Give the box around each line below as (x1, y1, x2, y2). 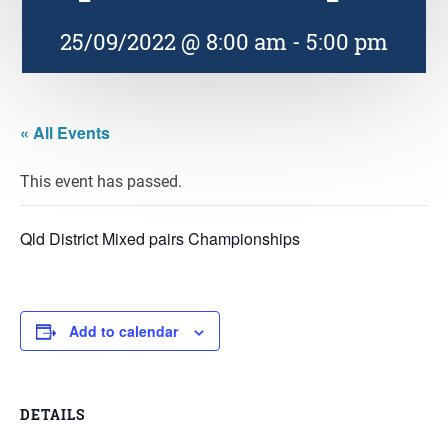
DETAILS (20, 405, 85, 424)
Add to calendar (69, 321, 178, 341)
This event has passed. (20, 170, 182, 191)
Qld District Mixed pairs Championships (20, 227, 300, 250)
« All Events (20, 121, 110, 144)
